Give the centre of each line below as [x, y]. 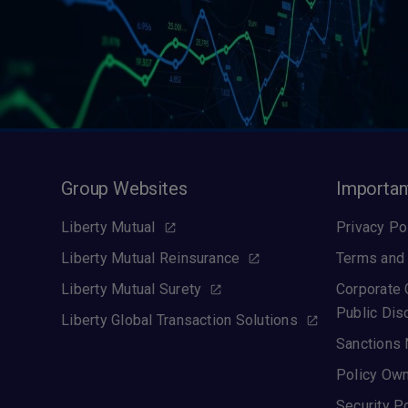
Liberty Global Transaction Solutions [179, 320]
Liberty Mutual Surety [132, 289]
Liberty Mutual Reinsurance [151, 258]
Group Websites [124, 189]
